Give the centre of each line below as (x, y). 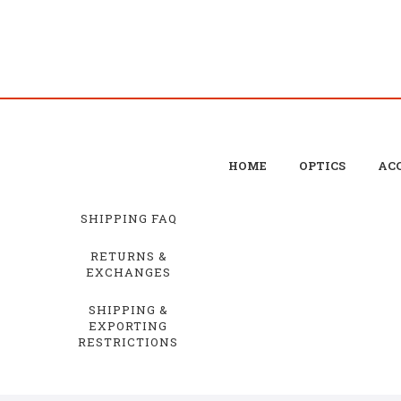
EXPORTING (128, 325)
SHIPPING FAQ (128, 218)
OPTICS (322, 165)
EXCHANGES (128, 272)
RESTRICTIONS (128, 341)
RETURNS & (128, 256)
